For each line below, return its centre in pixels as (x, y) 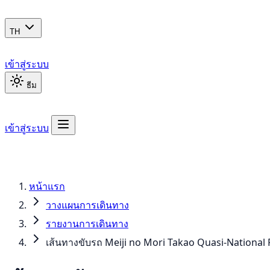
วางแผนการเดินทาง (87, 205)
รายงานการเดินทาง (87, 224)
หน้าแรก (47, 186)
